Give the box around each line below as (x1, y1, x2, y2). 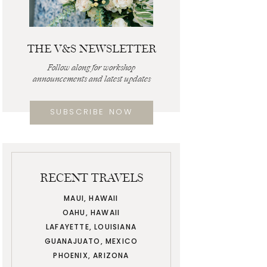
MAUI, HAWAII (64, 193, 119, 203)
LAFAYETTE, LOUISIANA (46, 222, 136, 232)
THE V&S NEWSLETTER (27, 42, 156, 55)
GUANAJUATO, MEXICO (44, 236, 138, 246)
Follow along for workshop (48, 64, 135, 72)
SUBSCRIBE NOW (49, 106, 133, 117)
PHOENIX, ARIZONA (53, 250, 129, 260)
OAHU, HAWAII (62, 207, 120, 218)
